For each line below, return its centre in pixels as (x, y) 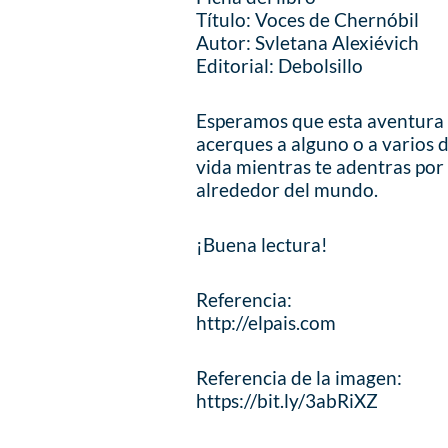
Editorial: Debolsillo (280, 65)
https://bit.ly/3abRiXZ (287, 400)
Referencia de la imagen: (299, 377)
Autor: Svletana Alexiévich (308, 42)
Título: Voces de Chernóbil (308, 19)
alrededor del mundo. (287, 189)
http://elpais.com (266, 322)
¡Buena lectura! (262, 244)
